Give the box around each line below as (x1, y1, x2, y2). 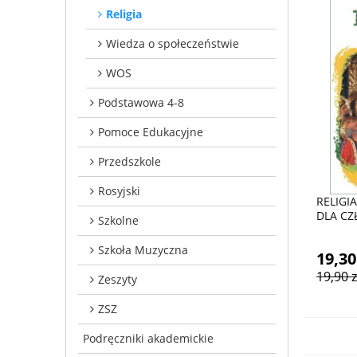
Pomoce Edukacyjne (98, 124, 203, 139)
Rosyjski (98, 182, 140, 198)
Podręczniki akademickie (83, 330, 214, 346)
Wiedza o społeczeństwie (106, 35, 239, 51)
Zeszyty (98, 271, 137, 287)
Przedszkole (98, 153, 161, 169)
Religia (106, 6, 142, 22)
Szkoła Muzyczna (98, 241, 188, 257)
